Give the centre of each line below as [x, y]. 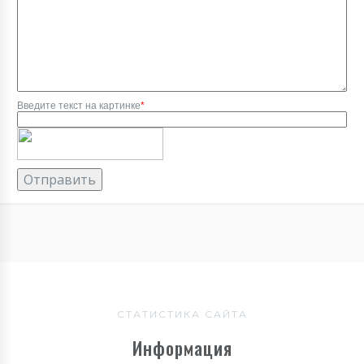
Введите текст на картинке [79, 106]
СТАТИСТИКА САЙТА [182, 314]
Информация [182, 348]
